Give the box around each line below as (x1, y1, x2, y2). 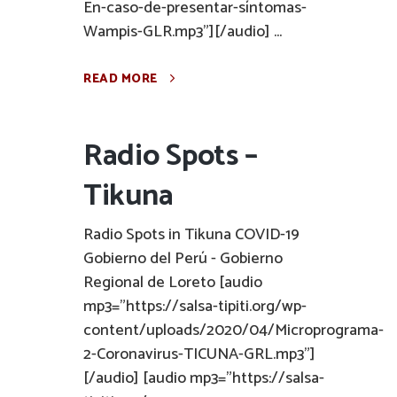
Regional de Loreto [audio (83, 269, 262, 296)
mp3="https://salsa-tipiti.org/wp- (83, 293, 307, 320)
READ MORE (83, 69, 158, 90)
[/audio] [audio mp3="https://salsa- (83, 365, 324, 392)
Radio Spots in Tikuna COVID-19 (83, 222, 300, 248)
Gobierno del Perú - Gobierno (83, 245, 283, 272)
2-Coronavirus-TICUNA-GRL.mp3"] (83, 341, 315, 368)
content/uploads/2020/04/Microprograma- (83, 317, 384, 344)
